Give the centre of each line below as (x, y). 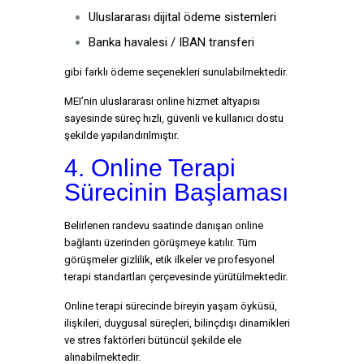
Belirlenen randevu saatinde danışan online (164, 225)
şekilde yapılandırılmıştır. (121, 135)
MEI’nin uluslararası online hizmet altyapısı (162, 101)
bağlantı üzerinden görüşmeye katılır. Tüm (160, 243)
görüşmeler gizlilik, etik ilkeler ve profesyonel (169, 260)
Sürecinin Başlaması (176, 192)
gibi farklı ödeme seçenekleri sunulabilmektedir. (176, 72)
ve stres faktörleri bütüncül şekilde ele (153, 340)
